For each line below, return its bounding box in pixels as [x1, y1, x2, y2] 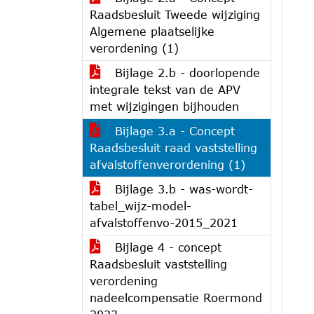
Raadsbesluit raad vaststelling [90, 141, 257, 154]
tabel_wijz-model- [90, 199, 191, 212]
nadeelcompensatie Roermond [90, 291, 262, 304]
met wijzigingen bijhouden [90, 100, 239, 113]
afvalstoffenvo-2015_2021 [90, 216, 238, 229]
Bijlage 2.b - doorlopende [111, 66, 260, 79]
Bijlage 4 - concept [111, 240, 221, 254]
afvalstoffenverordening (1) [90, 158, 245, 171]
